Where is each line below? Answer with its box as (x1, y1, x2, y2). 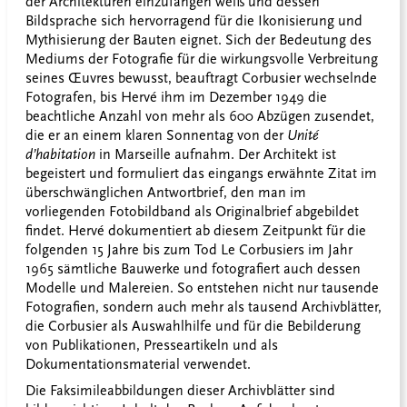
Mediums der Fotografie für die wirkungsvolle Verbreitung (25, 51, 378, 68)
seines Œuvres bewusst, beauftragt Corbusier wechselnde (25, 70, 377, 87)
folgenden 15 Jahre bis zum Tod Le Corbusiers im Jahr (25, 242, 352, 259)
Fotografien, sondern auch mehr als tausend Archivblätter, (25, 299, 382, 316)
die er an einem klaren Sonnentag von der (25, 127, 287, 144)
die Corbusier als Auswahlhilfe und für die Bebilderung (25, 318, 361, 335)
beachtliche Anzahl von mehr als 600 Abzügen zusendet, (25, 108, 374, 125)
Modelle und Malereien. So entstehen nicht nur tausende (25, 280, 379, 297)
